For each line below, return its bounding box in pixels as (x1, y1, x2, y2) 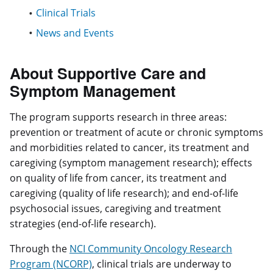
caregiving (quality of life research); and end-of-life (10, 186, 238, 200)
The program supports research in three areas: (10, 110, 227, 124)
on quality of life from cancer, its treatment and (10, 171, 227, 185)
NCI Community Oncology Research (69, 242, 232, 256)
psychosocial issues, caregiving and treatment (10, 202, 221, 216)
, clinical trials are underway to (92, 257, 232, 271)
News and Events (36, 26, 115, 40)
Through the (10, 242, 69, 256)
